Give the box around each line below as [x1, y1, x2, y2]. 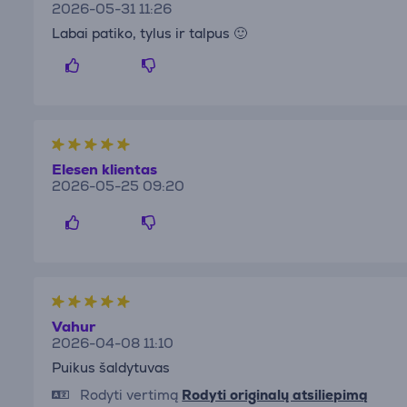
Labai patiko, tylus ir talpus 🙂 [52, 24, 248, 42]
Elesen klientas [52, 159, 158, 179]
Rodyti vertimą [80, 385, 179, 403]
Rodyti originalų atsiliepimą [182, 385, 369, 403]
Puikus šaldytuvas [52, 358, 171, 376]
